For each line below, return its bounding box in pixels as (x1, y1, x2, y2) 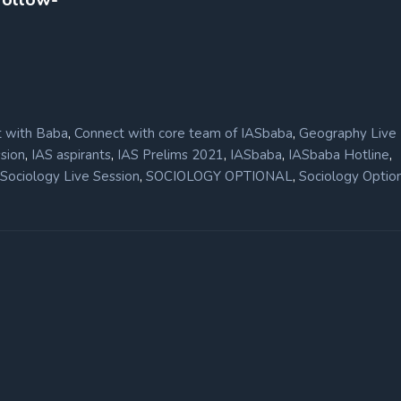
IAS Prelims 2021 (117, 145, 224, 164)
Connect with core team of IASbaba (74, 124, 293, 142)
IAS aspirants (31, 145, 111, 164)
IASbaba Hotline (288, 145, 389, 164)
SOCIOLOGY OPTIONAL (146, 166, 293, 185)
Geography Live (299, 124, 397, 142)
